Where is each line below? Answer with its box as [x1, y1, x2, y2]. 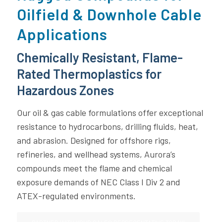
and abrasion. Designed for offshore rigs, [16, 135, 171, 146]
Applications [16, 24, 108, 43]
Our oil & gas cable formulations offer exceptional [16, 107, 203, 118]
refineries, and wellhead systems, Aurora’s [16, 149, 175, 160]
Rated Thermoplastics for [16, 65, 162, 81]
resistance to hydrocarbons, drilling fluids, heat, [16, 121, 198, 132]
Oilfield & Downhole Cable [16, 4, 202, 23]
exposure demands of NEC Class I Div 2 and [16, 176, 180, 188]
